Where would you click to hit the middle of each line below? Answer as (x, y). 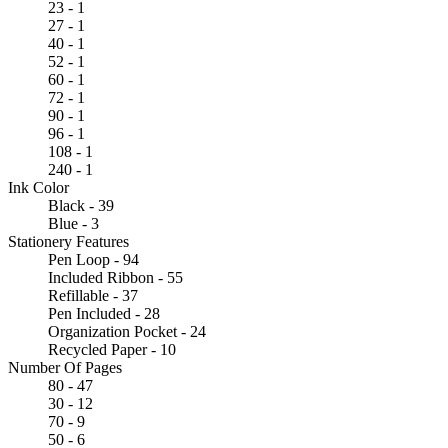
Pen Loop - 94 (93, 259)
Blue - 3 (73, 223)
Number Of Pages (65, 367)
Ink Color (38, 187)
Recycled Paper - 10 (112, 349)
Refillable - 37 (93, 295)
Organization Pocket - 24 (127, 331)
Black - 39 (81, 205)
